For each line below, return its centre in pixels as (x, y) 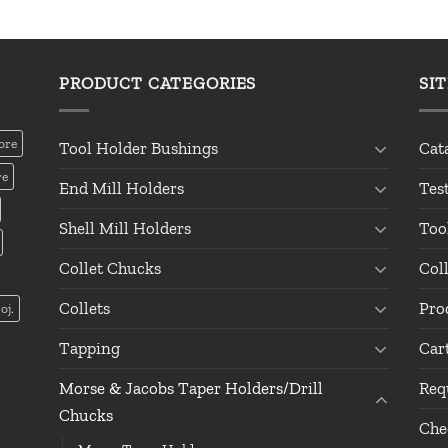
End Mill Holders (121, 187)
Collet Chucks (110, 267)
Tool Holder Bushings (138, 147)
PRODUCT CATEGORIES (158, 83)
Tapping (89, 347)
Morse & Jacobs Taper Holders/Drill (191, 387)
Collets (84, 307)
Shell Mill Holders (125, 227)
